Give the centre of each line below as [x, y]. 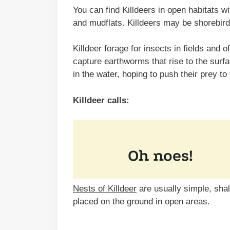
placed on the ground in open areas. [143, 202]
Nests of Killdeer [105, 189]
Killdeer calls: [101, 100]
